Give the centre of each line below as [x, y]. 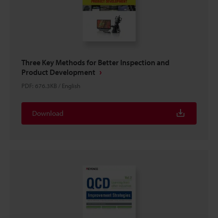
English [71, 85]
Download [48, 113]
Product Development [58, 72]
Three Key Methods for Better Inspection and [95, 62]
